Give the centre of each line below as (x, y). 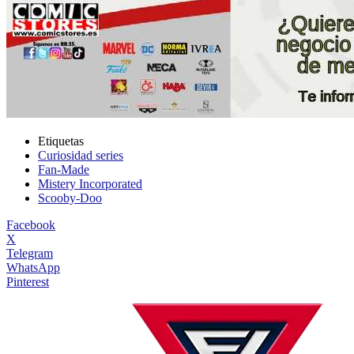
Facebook (31, 225)
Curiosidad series (81, 156)
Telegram (30, 254)
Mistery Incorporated (90, 184)
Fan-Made (64, 170)
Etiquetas (61, 141)
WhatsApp (33, 268)
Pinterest (28, 282)
